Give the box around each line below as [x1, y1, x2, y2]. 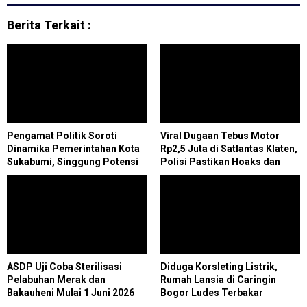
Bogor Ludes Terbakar [160, 286, 263, 298]
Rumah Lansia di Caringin [160, 273, 276, 285]
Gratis [160, 182, 188, 193]
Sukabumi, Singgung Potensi [7, 156, 138, 167]
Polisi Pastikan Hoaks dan [160, 156, 280, 167]
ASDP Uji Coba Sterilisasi [7, 260, 122, 272]
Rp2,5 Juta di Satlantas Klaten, [160, 143, 297, 154]
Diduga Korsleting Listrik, [160, 260, 278, 272]
